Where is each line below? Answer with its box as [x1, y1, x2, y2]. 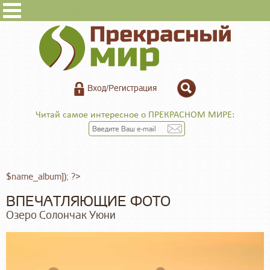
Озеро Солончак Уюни [6, 208, 116, 222]
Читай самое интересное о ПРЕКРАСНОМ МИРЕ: [36, 110, 234, 121]
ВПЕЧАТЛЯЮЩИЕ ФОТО [6, 192, 171, 211]
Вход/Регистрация [87, 83, 157, 93]
